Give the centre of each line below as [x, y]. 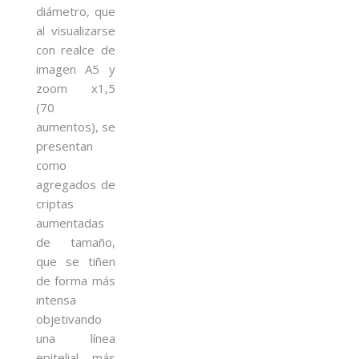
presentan [65, 145]
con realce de [76, 49]
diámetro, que [76, 11]
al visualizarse [76, 30]
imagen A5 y [76, 69]
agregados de [76, 184]
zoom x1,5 [76, 88]
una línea [76, 338]
